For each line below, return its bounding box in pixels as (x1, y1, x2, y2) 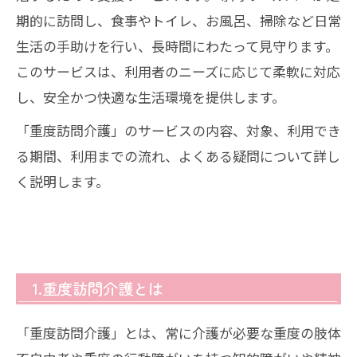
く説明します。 (16, 171, 109, 191)
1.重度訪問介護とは (32, 277, 163, 300)
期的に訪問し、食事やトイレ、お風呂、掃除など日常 (16, 10, 341, 30)
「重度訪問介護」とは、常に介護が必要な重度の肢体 (16, 323, 341, 343)
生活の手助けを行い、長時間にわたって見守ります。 (16, 36, 339, 56)
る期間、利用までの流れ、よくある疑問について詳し (16, 146, 340, 166)
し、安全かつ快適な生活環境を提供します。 (16, 87, 285, 107)
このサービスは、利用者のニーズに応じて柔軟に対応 (16, 61, 340, 81)
